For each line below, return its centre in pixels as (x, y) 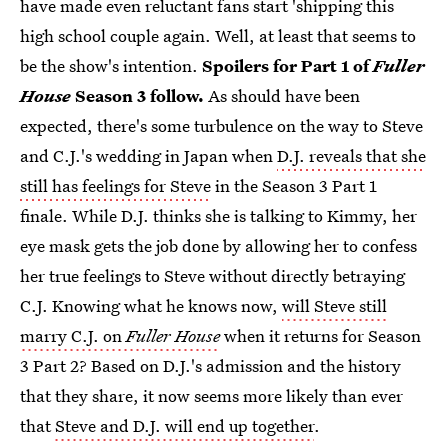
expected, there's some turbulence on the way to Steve (221, 125)
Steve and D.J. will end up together (184, 425)
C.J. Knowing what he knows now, (151, 305)
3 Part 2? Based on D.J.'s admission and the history (210, 365)
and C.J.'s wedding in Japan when (148, 155)
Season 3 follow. (137, 95)
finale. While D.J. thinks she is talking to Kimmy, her (218, 215)
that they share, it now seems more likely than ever (211, 395)
